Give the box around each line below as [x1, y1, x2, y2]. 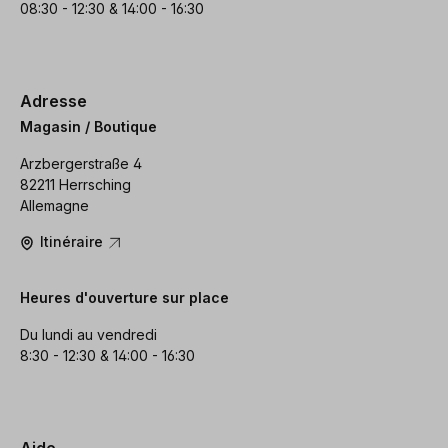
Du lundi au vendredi [20, 326, 157, 344]
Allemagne [20, 197, 89, 215]
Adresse [20, 90, 87, 111]
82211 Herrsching [20, 176, 131, 194]
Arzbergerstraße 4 [20, 155, 142, 173]
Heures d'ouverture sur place [20, 289, 229, 307]
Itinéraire [40, 233, 107, 251]
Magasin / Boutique [20, 118, 157, 136]
